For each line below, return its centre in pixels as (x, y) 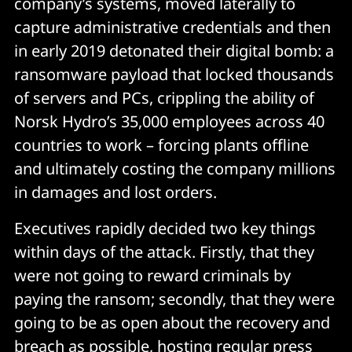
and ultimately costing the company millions (175, 169)
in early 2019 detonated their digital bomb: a (174, 51)
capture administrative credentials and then (172, 27)
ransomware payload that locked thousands (174, 74)
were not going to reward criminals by (152, 275)
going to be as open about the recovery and (172, 323)
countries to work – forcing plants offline (161, 145)
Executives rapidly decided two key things (165, 228)
